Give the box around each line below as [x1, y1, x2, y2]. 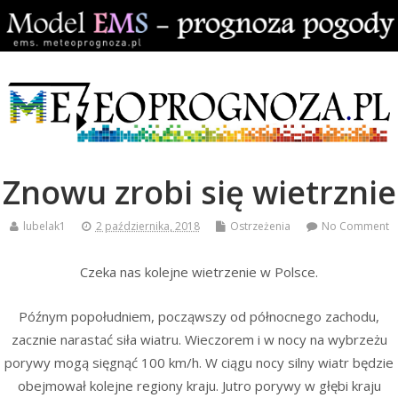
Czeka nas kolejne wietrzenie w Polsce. [80, 262, 318, 281]
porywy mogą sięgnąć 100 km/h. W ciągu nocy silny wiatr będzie [4, 354, 394, 372]
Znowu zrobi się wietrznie [2, 171, 396, 215]
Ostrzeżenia [229, 219, 291, 235]
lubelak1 [22, 219, 66, 235]
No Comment [321, 219, 389, 235]
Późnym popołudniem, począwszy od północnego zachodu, [19, 307, 379, 326]
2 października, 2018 [95, 219, 200, 235]
